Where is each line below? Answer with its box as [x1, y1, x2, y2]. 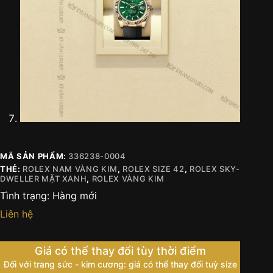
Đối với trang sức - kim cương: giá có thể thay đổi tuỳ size [3, 258, 237, 269]
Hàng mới [52, 189, 97, 202]
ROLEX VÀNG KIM [91, 173, 165, 183]
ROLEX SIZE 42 [122, 163, 185, 174]
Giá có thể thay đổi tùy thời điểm [34, 244, 206, 257]
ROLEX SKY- [190, 163, 240, 174]
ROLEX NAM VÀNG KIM [23, 163, 118, 174]
